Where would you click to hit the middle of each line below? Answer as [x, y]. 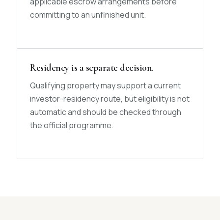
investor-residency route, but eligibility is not [110, 99]
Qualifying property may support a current [105, 85]
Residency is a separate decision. [92, 68]
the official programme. [72, 125]
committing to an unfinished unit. [88, 15]
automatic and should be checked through [106, 112]
